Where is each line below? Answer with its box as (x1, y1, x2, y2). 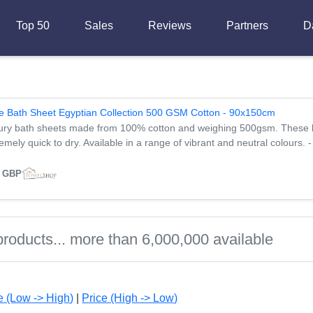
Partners (226, 20, 268, 31)
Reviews (147, 20, 191, 31)
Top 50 (15, 20, 50, 31)
